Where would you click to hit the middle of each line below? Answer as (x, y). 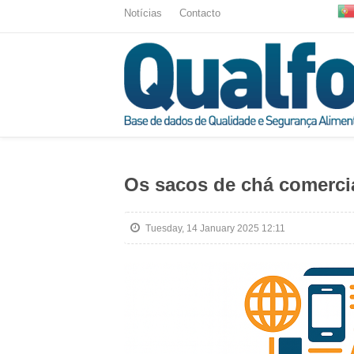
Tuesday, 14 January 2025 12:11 (215, 228)
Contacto (200, 13)
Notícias (143, 13)
